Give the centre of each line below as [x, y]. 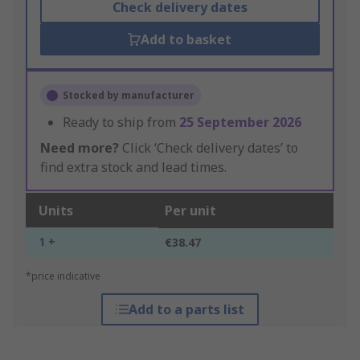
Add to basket [186, 40]
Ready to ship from [121, 123]
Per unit [190, 211]
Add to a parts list [186, 310]
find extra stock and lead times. [133, 168]
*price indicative [63, 276]
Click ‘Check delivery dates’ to [209, 148]
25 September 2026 [240, 123]
